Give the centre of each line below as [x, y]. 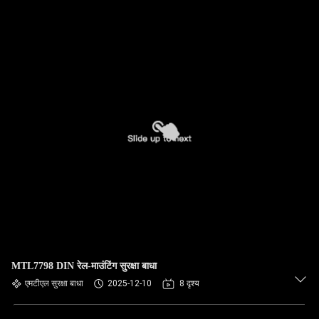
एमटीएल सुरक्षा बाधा [54, 283]
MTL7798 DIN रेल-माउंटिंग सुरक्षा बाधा [84, 266]
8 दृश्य [189, 283]
